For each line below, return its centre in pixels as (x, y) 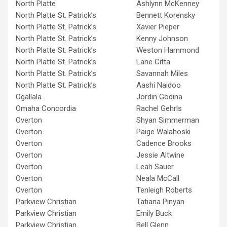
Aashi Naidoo (159, 85)
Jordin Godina (159, 97)
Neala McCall (158, 178)
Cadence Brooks (164, 143)
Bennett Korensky (166, 15)
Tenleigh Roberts (164, 190)
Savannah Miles (162, 73)
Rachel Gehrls (159, 108)
